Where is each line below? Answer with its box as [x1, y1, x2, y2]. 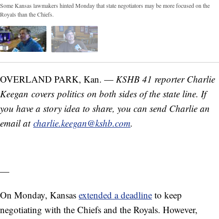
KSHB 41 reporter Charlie [116, 72, 215, 85]
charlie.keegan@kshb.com [33, 116, 131, 129]
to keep [152, 188, 182, 201]
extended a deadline [79, 188, 152, 201]
